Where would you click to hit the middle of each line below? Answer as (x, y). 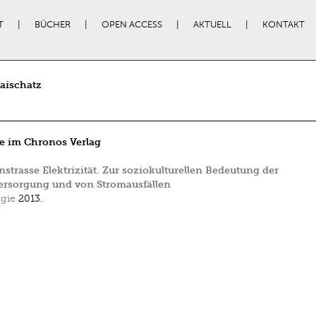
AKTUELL (212, 25)
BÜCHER (52, 25)
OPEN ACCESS (132, 25)
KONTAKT (283, 25)
